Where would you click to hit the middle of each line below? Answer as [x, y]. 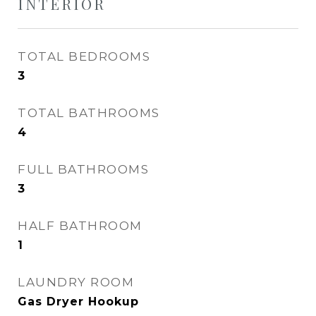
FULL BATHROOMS [83, 169]
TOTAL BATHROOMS [89, 113]
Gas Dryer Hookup [78, 302]
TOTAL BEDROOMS [84, 56]
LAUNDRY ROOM [76, 282]
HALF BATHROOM [80, 226]
